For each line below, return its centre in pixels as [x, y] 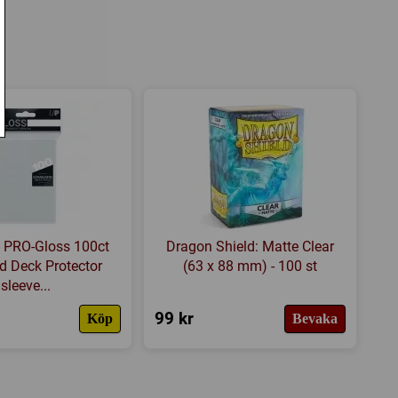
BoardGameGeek [70, 36]
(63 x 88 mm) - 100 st [250, 266]
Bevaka [314, 318]
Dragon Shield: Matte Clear [250, 246]
